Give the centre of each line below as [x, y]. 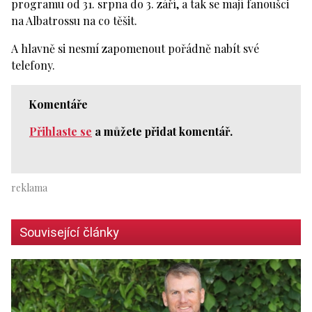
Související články [69, 232]
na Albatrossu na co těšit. [74, 20]
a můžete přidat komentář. [162, 131]
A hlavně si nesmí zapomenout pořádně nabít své [135, 48]
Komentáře [58, 104]
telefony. [33, 65]
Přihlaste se [61, 131]
